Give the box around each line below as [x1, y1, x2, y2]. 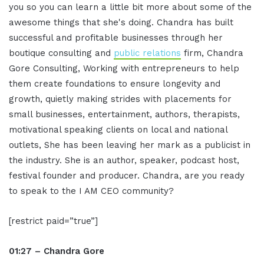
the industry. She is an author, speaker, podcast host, [9, 155, 239, 166]
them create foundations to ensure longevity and [9, 78, 220, 90]
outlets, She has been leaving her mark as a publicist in [9, 140, 250, 151]
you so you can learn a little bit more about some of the [9, 2, 252, 13]
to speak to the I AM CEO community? [9, 186, 174, 197]
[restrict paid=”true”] [9, 216, 98, 227]
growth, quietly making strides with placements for [9, 94, 232, 105]
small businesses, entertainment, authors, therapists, [9, 109, 240, 120]
